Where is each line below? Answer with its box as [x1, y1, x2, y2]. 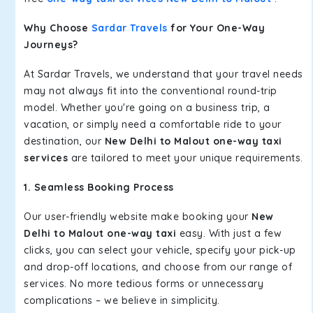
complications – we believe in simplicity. [24, 294, 220, 307]
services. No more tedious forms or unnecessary [24, 277, 263, 290]
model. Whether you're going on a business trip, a [24, 101, 270, 114]
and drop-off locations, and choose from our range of [24, 261, 292, 273]
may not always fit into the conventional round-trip [24, 85, 277, 97]
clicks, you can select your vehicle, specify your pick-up [24, 244, 296, 256]
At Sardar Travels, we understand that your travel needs [24, 68, 303, 80]
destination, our [24, 135, 105, 147]
